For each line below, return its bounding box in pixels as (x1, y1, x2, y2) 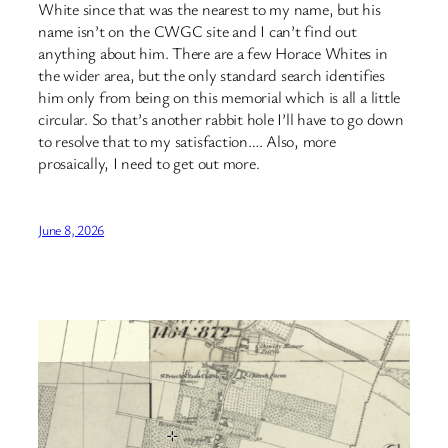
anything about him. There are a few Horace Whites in (38, 41, 388, 64)
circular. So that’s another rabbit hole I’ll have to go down (38, 107, 404, 130)
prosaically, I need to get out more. (38, 151, 260, 174)
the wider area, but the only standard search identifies (38, 63, 385, 86)
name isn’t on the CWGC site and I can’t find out (38, 19, 357, 42)
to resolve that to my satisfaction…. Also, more (38, 129, 336, 152)
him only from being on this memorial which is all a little (38, 85, 401, 108)
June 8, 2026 (38, 219, 105, 239)
